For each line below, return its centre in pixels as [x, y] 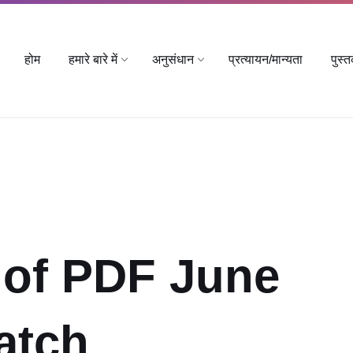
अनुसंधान [173, 59]
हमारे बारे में [93, 59]
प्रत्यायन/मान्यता [266, 59]
